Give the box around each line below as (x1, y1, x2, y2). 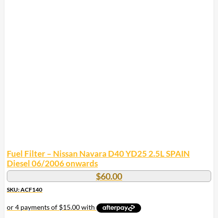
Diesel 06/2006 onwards (7, 158, 98, 169)
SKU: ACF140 (7, 186, 42, 194)
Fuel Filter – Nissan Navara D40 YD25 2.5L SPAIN (7, 148, 190, 159)
